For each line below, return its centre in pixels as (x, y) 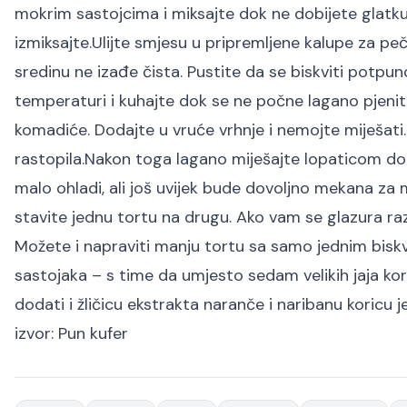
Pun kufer (93, 333)
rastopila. (50, 159)
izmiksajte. (53, 43)
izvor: (36, 333)
